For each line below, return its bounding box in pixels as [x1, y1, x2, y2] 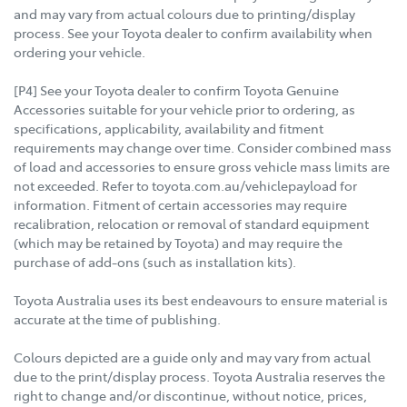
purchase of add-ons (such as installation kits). [14, 252, 296, 271]
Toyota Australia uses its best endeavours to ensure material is [14, 290, 388, 309]
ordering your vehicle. [14, 42, 145, 61]
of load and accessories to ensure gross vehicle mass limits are [14, 156, 390, 175]
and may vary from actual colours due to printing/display [14, 4, 355, 23]
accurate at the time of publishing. [14, 309, 221, 328]
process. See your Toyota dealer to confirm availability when [14, 23, 372, 42]
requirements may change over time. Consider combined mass [14, 137, 392, 156]
